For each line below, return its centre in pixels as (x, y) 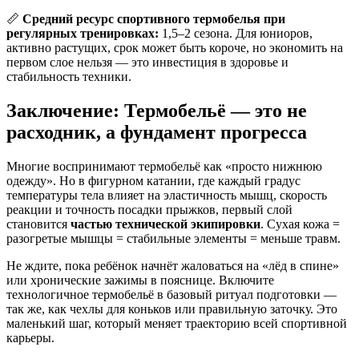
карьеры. (30, 337)
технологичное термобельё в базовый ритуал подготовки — (171, 294)
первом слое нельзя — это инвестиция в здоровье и (147, 62)
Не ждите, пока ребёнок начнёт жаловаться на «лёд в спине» (173, 265)
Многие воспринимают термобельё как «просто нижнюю (164, 166)
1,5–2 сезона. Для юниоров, (236, 33)
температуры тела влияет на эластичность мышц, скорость (167, 195)
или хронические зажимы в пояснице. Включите (140, 280)
